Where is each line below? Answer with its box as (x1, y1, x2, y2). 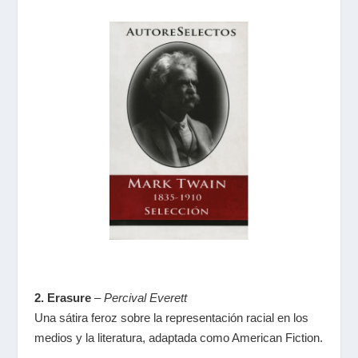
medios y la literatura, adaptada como (34, 330, 232, 344)
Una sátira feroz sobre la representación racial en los (34, 310, 308, 324)
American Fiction (231, 330, 320, 344)
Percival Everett (103, 290, 187, 304)
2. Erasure (34, 290, 91, 304)
